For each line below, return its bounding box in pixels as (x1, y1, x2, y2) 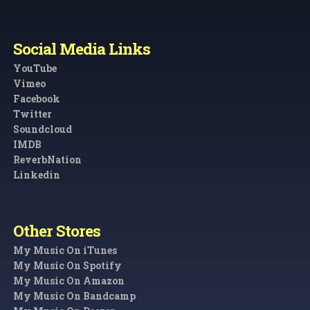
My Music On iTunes (13, 244, 118, 257)
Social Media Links (13, 38, 151, 60)
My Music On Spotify (13, 259, 122, 273)
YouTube (13, 62, 57, 75)
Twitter (13, 107, 53, 121)
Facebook (13, 92, 61, 106)
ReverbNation (13, 153, 82, 167)
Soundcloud (13, 122, 73, 136)
